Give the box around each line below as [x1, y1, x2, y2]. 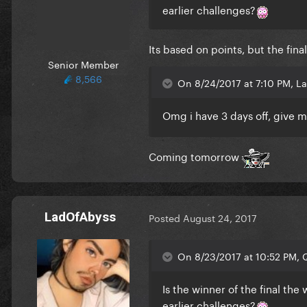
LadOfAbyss [45, 208, 116, 225]
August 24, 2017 [183, 210, 257, 225]
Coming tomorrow [149, 147, 242, 164]
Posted [149, 210, 183, 225]
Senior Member [47, 56, 119, 71]
